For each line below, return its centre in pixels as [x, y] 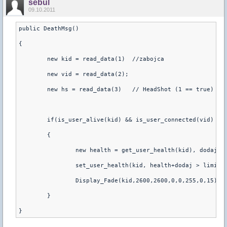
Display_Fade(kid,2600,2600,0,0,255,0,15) [146, 181]
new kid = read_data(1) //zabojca [106, 59]
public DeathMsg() [49, 29]
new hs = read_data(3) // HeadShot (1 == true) [130, 89]
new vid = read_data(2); [88, 74]
